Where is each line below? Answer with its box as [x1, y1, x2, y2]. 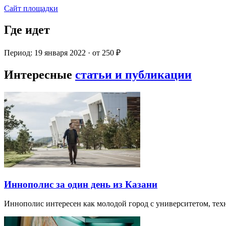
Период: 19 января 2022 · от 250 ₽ [4, 48, 121, 58]
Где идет [4, 23, 50, 37]
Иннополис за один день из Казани [4, 179, 157, 190]
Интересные [4, 68, 75, 81]
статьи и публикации [75, 68, 192, 81]
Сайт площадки [4, 4, 58, 13]
